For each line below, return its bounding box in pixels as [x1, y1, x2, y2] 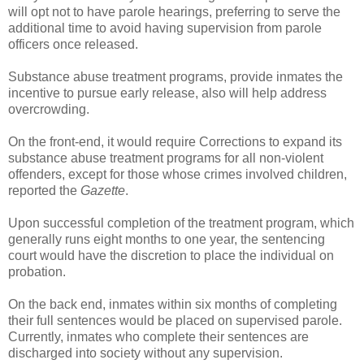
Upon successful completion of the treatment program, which [8, 215, 354, 230]
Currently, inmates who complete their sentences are [8, 329, 309, 344]
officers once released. [8, 37, 138, 51]
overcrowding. [8, 102, 89, 116]
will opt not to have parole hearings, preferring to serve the [8, 4, 340, 19]
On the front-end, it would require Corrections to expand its [8, 134, 342, 149]
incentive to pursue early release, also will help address [8, 85, 327, 100]
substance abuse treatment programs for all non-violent [8, 150, 323, 165]
